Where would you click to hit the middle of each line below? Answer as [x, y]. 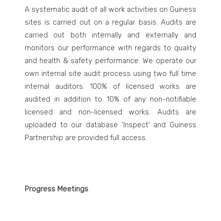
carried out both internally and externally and [110, 35]
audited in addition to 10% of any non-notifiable [110, 99]
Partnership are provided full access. [86, 138]
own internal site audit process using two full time [110, 74]
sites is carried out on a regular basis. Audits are [110, 22]
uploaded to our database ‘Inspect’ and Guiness [110, 125]
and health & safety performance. [84, 61]
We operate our [170, 61]
